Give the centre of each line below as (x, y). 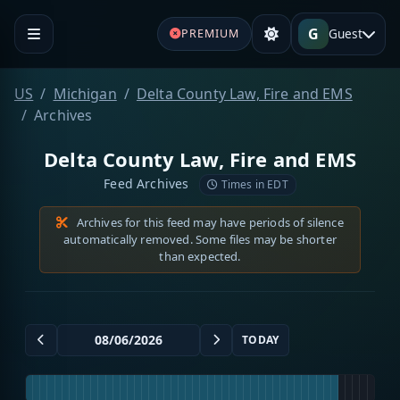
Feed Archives (148, 183)
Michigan (85, 93)
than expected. (200, 256)
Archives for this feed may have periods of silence (208, 222)
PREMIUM (210, 33)
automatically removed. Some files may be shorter (200, 239)
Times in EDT (253, 184)
